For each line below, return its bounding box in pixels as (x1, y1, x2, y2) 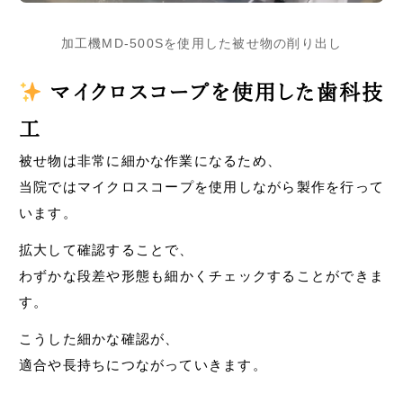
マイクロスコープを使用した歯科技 (42, 82, 385, 103)
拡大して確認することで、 (18, 242, 194, 258)
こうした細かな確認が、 (18, 331, 180, 347)
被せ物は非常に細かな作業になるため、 (18, 153, 282, 169)
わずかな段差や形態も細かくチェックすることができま (18, 268, 385, 284)
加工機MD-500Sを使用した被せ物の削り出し (60, 36, 343, 51)
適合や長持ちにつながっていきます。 (18, 357, 267, 373)
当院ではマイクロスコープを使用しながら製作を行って (18, 179, 385, 195)
